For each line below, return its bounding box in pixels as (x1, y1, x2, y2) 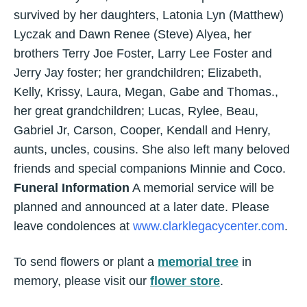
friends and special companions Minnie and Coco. (14, 162, 286, 176)
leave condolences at (14, 219, 133, 234)
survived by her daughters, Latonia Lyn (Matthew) (14, 8, 284, 23)
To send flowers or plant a (14, 255, 158, 269)
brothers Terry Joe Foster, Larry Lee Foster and (14, 47, 272, 61)
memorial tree (158, 255, 238, 269)
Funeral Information (14, 181, 130, 195)
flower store (150, 274, 220, 288)
